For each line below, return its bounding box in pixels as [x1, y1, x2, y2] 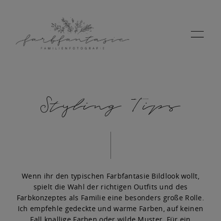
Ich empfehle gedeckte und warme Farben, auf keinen [17, 203, 204, 213]
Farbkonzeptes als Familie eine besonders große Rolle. [16, 192, 205, 202]
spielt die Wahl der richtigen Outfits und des [33, 182, 188, 191]
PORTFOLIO [26, 149, 75, 159]
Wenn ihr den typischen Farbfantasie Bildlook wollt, [22, 171, 199, 181]
